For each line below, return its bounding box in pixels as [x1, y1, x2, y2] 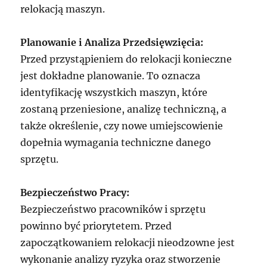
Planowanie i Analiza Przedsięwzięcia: [20, 36, 204, 49]
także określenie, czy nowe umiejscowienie [20, 120, 223, 132]
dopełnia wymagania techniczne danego [20, 136, 212, 149]
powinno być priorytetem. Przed [20, 220, 172, 232]
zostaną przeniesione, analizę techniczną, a [20, 103, 227, 116]
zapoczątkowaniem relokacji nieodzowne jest [20, 237, 235, 249]
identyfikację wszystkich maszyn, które [20, 86, 208, 99]
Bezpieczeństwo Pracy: [20, 187, 130, 199]
